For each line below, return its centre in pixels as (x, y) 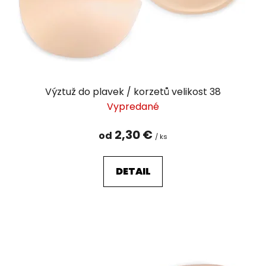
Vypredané (133, 106)
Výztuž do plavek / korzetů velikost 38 (133, 91)
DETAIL (133, 171)
